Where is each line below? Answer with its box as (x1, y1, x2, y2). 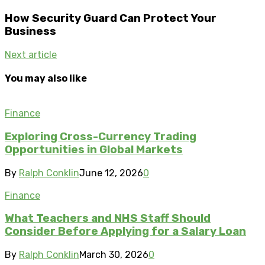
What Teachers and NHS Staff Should (5, 212, 211, 225)
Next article (5, 49, 57, 60)
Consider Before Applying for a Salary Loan (5, 225, 246, 238)
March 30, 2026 (79, 249, 148, 261)
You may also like (5, 72, 87, 84)
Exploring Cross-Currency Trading (5, 130, 196, 143)
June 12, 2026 (79, 167, 143, 179)
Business (5, 24, 56, 38)
